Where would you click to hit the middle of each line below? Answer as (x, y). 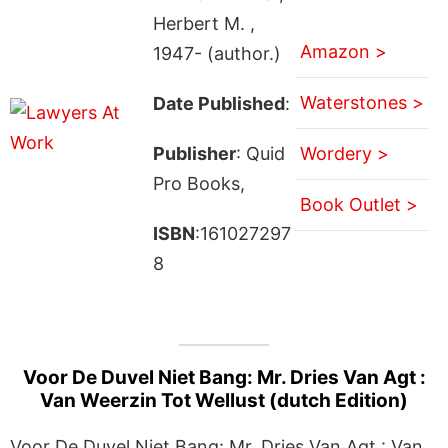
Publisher (194, 153)
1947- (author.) (216, 53)
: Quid (260, 153)
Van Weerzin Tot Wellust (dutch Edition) (224, 400)
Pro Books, (198, 183)
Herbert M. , (203, 23)
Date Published (218, 103)
